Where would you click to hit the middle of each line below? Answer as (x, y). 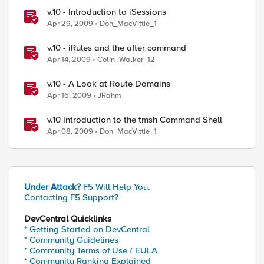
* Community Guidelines (71, 240)
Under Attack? (52, 187)
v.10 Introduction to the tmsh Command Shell (135, 120)
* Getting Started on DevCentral (87, 229)
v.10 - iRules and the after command (117, 48)
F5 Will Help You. (115, 187)
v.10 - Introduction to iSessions (107, 12)
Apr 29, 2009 (70, 24)
